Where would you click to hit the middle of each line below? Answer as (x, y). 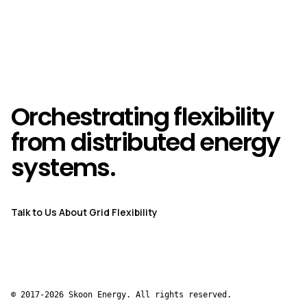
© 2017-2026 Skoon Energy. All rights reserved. (121, 295)
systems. (63, 168)
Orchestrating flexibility (143, 117)
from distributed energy (146, 142)
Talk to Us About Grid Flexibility (84, 212)
